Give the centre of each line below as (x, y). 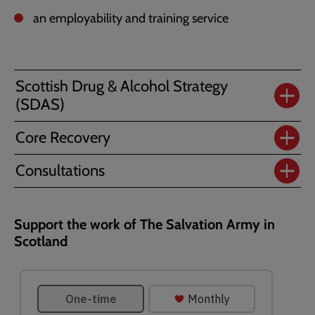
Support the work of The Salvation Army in (144, 224)
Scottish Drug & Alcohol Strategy (122, 86)
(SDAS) (40, 104)
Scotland (41, 241)
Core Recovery (63, 137)
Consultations (60, 171)
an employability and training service (131, 18)
